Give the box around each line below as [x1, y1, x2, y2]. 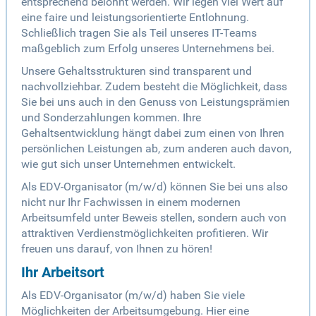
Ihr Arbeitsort [21, 264, 104, 281]
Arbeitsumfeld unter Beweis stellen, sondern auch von [21, 211, 286, 225]
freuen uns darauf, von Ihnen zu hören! [21, 242, 212, 256]
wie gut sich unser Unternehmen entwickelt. [21, 157, 236, 171]
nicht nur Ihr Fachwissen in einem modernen [21, 195, 241, 209]
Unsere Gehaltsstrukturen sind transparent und [21, 64, 252, 78]
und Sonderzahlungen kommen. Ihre [21, 111, 201, 125]
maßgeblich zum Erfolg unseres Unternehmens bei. [21, 42, 274, 56]
